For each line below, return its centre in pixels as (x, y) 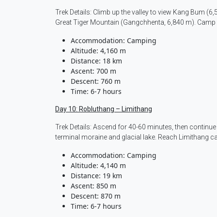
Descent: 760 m (96, 81)
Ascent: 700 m (93, 71)
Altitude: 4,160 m (98, 51)
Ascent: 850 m (93, 186)
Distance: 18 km (96, 61)
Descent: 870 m (96, 196)
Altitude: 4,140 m (98, 166)
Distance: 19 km (96, 176)
